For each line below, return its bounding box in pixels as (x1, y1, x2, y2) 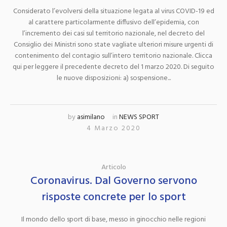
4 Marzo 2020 (86, 123, 141, 135)
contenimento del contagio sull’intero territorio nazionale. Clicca (15, 50, 212, 62)
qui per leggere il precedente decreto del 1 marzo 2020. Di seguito (13, 61, 214, 73)
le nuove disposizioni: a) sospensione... (56, 72, 171, 85)
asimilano (77, 111, 105, 124)
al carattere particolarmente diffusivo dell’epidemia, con (28, 17, 199, 29)
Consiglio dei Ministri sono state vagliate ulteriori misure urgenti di (14, 39, 213, 51)
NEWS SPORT (119, 111, 159, 124)
